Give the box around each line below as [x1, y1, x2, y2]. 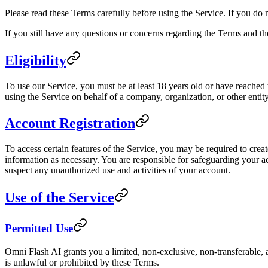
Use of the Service [5, 190, 114, 206]
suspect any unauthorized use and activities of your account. [5, 165, 230, 176]
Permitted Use [5, 222, 73, 235]
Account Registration [5, 115, 135, 132]
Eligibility [5, 52, 66, 68]
